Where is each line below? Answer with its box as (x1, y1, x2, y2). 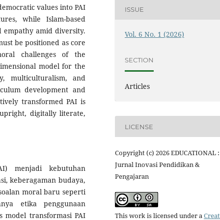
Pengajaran (115, 172, 149, 181)
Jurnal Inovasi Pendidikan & (115, 160, 200, 169)
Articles (125, 82, 150, 91)
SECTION (125, 55, 154, 64)
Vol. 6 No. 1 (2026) (125, 29, 185, 39)
